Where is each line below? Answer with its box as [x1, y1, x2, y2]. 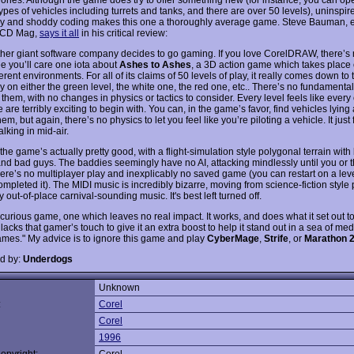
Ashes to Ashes [119, 58, 191, 70]
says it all [40, 27, 79, 39]
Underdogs [23, 253, 73, 265]
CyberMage [207, 232, 259, 244]
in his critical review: [79, 27, 168, 39]
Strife [264, 232, 288, 244]
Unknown [99, 282, 140, 293]
